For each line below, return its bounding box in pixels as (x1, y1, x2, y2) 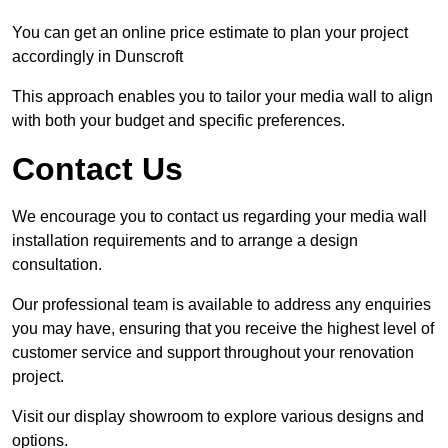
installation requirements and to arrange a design (12, 232, 358, 250)
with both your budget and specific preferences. (12, 112, 345, 130)
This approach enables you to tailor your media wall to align (12, 88, 433, 106)
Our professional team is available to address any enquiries (12, 296, 431, 314)
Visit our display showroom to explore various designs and (12, 408, 424, 426)
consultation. (12, 256, 102, 274)
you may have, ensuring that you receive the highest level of (12, 320, 434, 338)
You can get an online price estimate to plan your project (12, 24, 408, 42)
